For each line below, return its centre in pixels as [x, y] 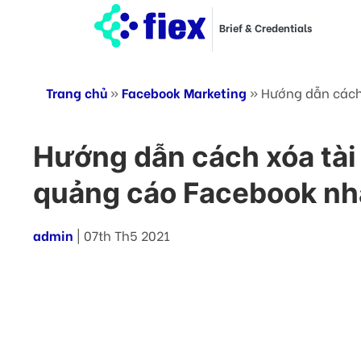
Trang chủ [77, 92]
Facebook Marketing [184, 92]
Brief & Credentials [266, 28]
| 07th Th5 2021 [123, 235]
